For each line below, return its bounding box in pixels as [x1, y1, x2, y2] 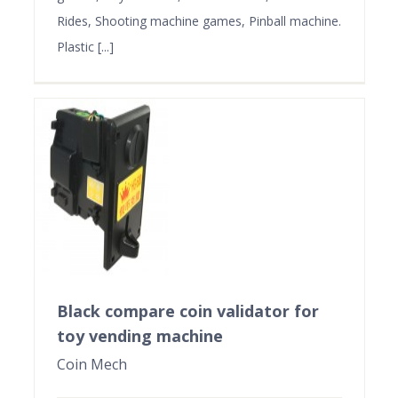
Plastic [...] [56, 37, 114, 55]
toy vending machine [56, 324, 223, 346]
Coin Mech [56, 354, 127, 374]
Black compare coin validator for [56, 299, 319, 322]
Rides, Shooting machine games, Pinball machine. [56, 12, 341, 29]
